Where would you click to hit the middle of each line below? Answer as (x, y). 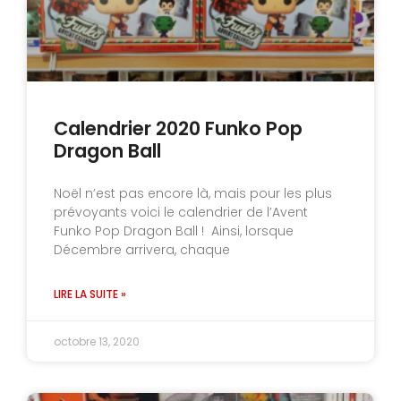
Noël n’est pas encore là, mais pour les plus (193, 193)
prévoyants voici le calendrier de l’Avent (181, 212)
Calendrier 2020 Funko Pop (178, 128)
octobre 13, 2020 (97, 341)
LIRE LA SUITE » (90, 294)
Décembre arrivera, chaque (142, 249)
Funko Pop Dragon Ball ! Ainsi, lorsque (174, 230)
